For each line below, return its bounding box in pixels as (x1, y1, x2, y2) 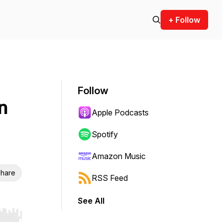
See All (78, 196, 105, 206)
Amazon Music (92, 151, 146, 161)
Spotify (92, 129, 118, 139)
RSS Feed (92, 173, 128, 183)
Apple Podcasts (92, 108, 149, 117)
